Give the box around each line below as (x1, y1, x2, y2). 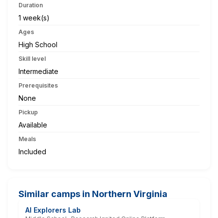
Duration (18, 1, 43, 9)
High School (18, 40, 57, 49)
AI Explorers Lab (25, 205, 81, 214)
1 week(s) (18, 13, 50, 22)
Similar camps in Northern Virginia (18, 188, 167, 199)
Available (18, 120, 47, 129)
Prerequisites (18, 81, 58, 89)
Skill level (18, 54, 46, 62)
